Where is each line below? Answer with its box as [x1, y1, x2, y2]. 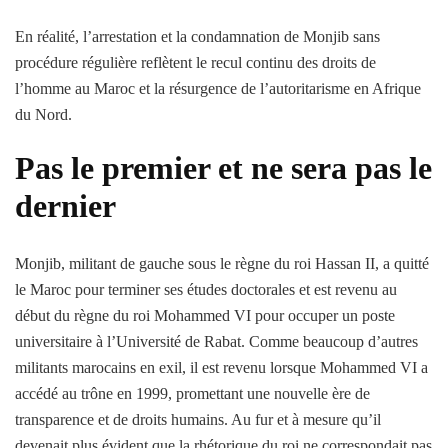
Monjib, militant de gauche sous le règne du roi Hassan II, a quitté [15, 255, 429, 273]
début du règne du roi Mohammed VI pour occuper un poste [15, 307, 395, 325]
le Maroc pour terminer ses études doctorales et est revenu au [15, 281, 397, 299]
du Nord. [15, 105, 72, 123]
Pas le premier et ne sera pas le [15, 149, 432, 186]
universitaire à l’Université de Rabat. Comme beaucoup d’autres [15, 333, 418, 351]
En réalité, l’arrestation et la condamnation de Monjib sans [15, 27, 380, 45]
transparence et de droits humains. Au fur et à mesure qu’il [15, 411, 381, 429]
